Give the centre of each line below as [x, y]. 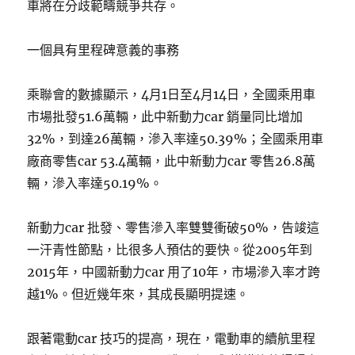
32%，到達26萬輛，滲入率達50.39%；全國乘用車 [176, 139]
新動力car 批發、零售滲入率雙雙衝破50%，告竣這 [174, 227]
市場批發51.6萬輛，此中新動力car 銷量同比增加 [165, 116]
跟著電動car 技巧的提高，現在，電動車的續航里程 [172, 338]
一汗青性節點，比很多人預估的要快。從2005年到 [170, 250]
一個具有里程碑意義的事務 [103, 50]
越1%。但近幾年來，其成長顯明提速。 [138, 294]
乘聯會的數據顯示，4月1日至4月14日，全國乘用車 [172, 94]
